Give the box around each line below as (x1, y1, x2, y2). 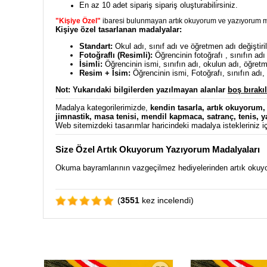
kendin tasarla (150, 103, 202, 113)
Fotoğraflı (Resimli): (79, 51, 155, 60)
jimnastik (55, 112, 89, 122)
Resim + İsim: (79, 69, 131, 78)
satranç (207, 112, 234, 122)
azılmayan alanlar (160, 85, 228, 95)
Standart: (79, 42, 115, 51)
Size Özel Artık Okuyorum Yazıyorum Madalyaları (55, 144, 260, 154)
